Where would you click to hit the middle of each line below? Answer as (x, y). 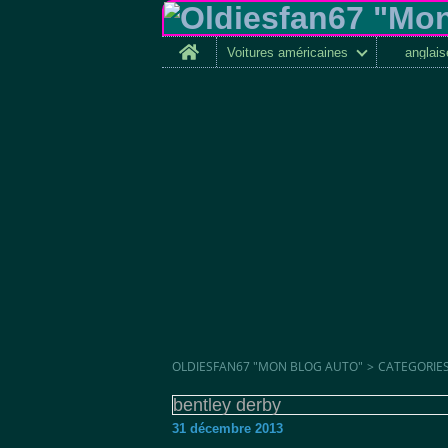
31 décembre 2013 (227, 428)
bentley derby (227, 405)
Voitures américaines (287, 52)
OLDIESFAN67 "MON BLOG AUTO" (267, 366)
